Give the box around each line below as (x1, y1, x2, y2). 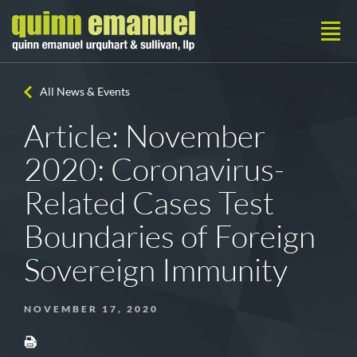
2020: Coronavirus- (24, 151, 285, 187)
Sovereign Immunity (24, 251, 288, 288)
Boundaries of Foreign (24, 218, 316, 254)
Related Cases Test (24, 184, 275, 221)
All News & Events (40, 84, 130, 98)
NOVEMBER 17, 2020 (24, 303, 159, 315)
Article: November (24, 117, 266, 154)
